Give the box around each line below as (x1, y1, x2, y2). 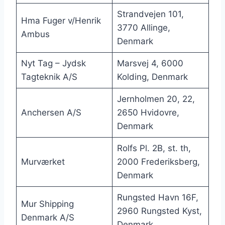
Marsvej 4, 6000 (117, 58, 183, 69)
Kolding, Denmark (117, 72, 188, 82)
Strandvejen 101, (117, 9, 184, 20)
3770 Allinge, (117, 23, 170, 33)
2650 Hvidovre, (117, 107, 179, 118)
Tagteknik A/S (21, 72, 77, 82)
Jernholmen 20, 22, (117, 94, 195, 104)
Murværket (21, 157, 65, 167)
